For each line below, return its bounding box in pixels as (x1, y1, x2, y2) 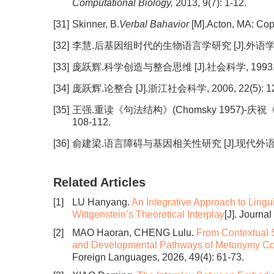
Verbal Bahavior (119, 19, 191, 29)
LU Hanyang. (72, 197, 131, 207)
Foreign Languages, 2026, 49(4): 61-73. (72, 252, 244, 262)
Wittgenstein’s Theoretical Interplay (72, 209, 224, 220)
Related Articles (53, 176, 146, 189)
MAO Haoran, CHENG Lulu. (72, 228, 196, 238)
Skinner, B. (72, 19, 119, 29)
